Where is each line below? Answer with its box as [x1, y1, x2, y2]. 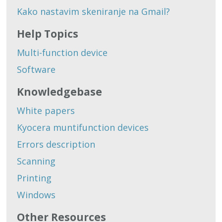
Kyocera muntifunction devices [17, 121, 149, 134]
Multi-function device [17, 47, 108, 59]
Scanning [17, 155, 56, 167]
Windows [17, 189, 56, 201]
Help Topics [17, 27, 79, 41]
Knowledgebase [17, 85, 103, 99]
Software [17, 63, 56, 76]
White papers [17, 105, 75, 117]
